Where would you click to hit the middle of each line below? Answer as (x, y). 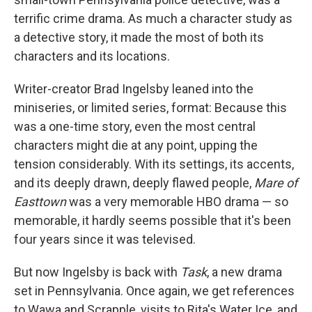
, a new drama (244, 272)
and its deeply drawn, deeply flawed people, (134, 183)
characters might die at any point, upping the (136, 145)
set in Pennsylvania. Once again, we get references (154, 291)
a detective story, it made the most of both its (139, 37)
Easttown (40, 202)
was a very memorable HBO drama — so (177, 202)
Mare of (276, 183)
